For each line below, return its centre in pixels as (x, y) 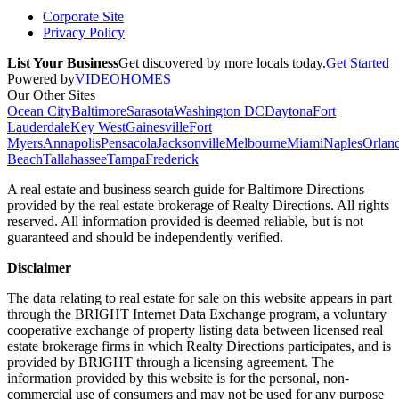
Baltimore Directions (306, 190)
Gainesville (157, 127)
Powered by (41, 79)
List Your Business (63, 63)
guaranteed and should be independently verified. (145, 238)
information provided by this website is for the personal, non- (178, 379)
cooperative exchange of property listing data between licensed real (195, 330)
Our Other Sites (51, 95)
